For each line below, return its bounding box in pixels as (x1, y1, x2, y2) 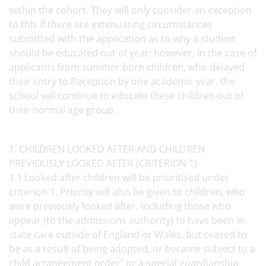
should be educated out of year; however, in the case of (9, 46, 256, 59)
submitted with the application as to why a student (9, 32, 236, 45)
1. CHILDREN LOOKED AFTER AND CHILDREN (9, 142, 205, 156)
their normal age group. (9, 103, 121, 116)
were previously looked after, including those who (9, 199, 231, 213)
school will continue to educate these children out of (9, 89, 243, 102)
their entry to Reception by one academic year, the (9, 75, 235, 88)
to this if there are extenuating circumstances (9, 18, 213, 31)
